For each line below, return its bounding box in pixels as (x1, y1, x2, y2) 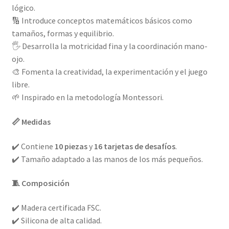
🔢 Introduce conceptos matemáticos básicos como (11, 15, 192, 26)
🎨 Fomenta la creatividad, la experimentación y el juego (11, 66, 208, 77)
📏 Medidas (11, 116, 51, 127)
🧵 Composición (11, 178, 70, 189)
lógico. (11, 3, 35, 13)
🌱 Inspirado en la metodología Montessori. (11, 92, 164, 103)
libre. (11, 79, 30, 90)
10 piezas (54, 141, 87, 151)
